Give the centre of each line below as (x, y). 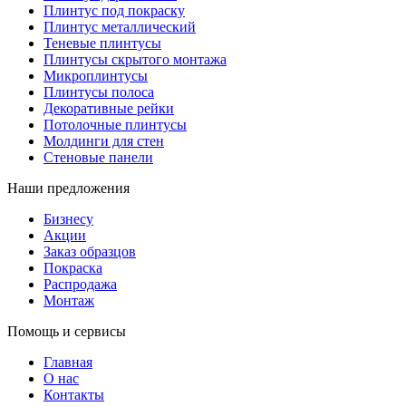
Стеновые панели (98, 157)
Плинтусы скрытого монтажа (135, 59)
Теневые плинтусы (102, 43)
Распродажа (80, 284)
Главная (68, 362)
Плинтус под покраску (114, 10)
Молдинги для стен (104, 140)
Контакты (74, 394)
